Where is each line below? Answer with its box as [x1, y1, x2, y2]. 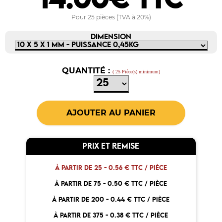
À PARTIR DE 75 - [55, 180, 108, 187]
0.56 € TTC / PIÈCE [108, 165, 167, 171]
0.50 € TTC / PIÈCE [108, 180, 167, 187]
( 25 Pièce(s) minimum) [112, 68, 160, 74]
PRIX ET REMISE [82, 142, 140, 150]
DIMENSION [91, 33, 131, 41]
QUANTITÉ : [62, 65, 112, 75]
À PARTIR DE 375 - [54, 212, 111, 219]
